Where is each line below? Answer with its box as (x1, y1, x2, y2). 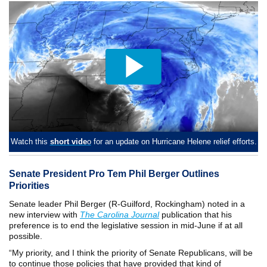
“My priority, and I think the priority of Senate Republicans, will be (9, 248, 253, 257)
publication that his (159, 210, 232, 219)
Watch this (10, 137, 50, 146)
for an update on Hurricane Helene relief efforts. (91, 137, 257, 146)
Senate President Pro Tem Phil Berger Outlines (9, 169, 219, 179)
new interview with (9, 210, 80, 219)
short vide (49, 137, 87, 146)
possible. (9, 231, 45, 241)
